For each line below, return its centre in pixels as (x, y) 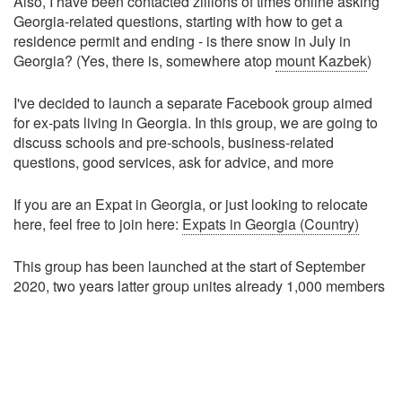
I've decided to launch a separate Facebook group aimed (193, 103)
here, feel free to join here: (98, 224)
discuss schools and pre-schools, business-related (174, 142)
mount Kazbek (321, 61)
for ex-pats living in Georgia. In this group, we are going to (196, 122)
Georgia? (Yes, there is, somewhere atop (144, 61)
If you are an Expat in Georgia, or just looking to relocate (191, 204)
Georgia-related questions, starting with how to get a (178, 21)
